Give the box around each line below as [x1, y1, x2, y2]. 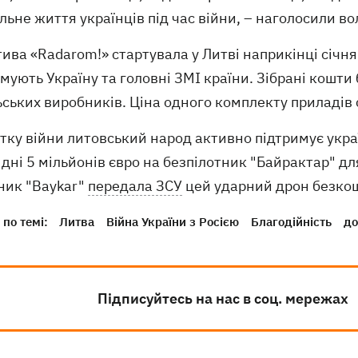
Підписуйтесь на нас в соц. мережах [97, 289, 348, 308]
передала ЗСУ [88, 177, 182, 196]
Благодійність [251, 214, 332, 230]
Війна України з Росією [106, 214, 239, 230]
